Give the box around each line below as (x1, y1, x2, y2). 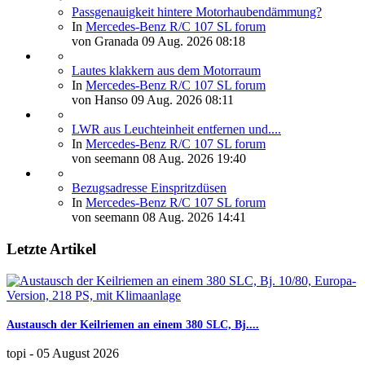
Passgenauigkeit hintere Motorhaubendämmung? (72, 5, 322, 20)
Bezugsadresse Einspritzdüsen (72, 181, 226, 196)
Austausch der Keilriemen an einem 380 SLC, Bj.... (7, 318, 259, 331)
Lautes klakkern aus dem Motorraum (72, 64, 261, 78)
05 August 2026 (37, 346, 119, 361)
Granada (95, 34, 139, 49)
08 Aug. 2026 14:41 (143, 210, 246, 225)
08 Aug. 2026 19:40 (143, 152, 246, 166)
